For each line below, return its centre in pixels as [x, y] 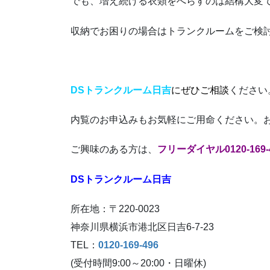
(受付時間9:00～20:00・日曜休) [138, 263]
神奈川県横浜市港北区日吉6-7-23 [142, 227]
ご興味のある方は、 [114, 149]
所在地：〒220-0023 [115, 209]
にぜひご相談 [200, 90]
